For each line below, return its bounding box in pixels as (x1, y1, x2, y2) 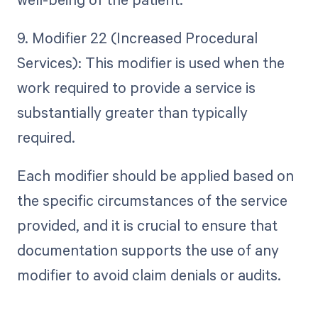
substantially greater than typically (16, 102, 248, 122)
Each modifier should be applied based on (16, 165, 294, 185)
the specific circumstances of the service (16, 190, 287, 210)
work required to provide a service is (16, 77, 256, 97)
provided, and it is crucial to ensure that (16, 214, 278, 235)
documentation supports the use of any (16, 239, 279, 260)
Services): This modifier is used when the (16, 52, 285, 72)
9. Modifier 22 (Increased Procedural (16, 27, 258, 48)
